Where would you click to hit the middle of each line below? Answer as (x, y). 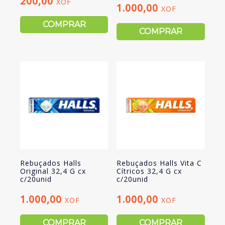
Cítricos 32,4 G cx (149, 171)
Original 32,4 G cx (53, 171)
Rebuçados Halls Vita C (159, 163)
